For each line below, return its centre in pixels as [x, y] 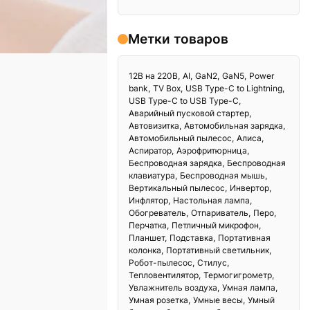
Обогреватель [158, 213]
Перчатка [148, 226]
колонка [145, 250]
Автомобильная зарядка [234, 126]
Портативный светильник [218, 250]
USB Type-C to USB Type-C [184, 101]
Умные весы [218, 300]
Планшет [147, 238]
